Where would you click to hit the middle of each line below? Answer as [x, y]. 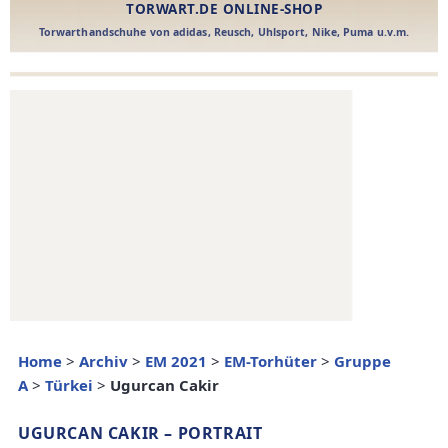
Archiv [103, 361]
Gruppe [362, 361]
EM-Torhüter [270, 361]
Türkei [69, 385]
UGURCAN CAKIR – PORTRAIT [140, 433]
